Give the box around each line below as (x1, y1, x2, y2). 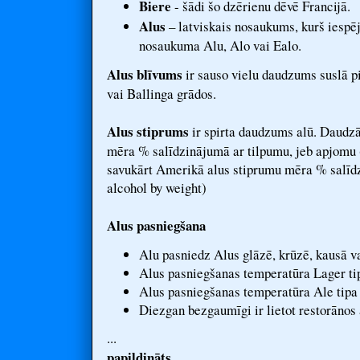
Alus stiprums (107, 121, 189, 141)
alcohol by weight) (107, 178, 207, 197)
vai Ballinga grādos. (107, 84, 216, 103)
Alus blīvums (107, 64, 182, 84)
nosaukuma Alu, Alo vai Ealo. (139, 36, 301, 55)
